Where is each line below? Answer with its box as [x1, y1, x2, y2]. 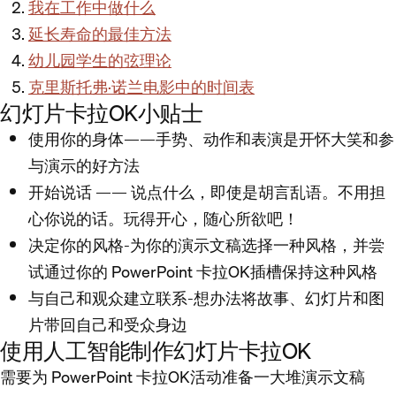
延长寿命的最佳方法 [28, 21, 171, 48]
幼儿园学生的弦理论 [28, 48, 171, 74]
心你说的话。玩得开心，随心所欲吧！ [28, 206, 299, 232]
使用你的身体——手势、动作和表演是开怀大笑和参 [28, 126, 394, 153]
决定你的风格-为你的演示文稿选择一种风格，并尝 [28, 232, 385, 259]
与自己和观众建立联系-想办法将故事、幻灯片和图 [28, 286, 385, 312]
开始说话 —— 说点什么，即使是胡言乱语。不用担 [28, 179, 385, 206]
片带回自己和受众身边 [28, 312, 187, 339]
